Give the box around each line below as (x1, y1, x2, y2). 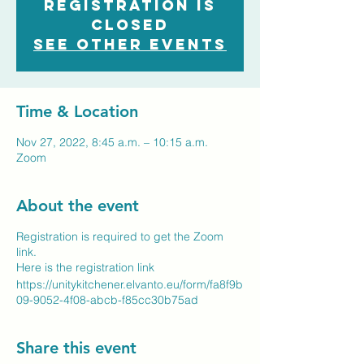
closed (91, 15, 169, 34)
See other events (33, 35, 227, 54)
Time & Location (16, 102, 138, 121)
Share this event (16, 338, 136, 357)
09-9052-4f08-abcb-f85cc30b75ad (16, 292, 198, 307)
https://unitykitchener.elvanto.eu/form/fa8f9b (16, 277, 243, 292)
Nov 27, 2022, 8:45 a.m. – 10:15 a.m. (16, 135, 208, 149)
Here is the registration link (16, 260, 154, 275)
